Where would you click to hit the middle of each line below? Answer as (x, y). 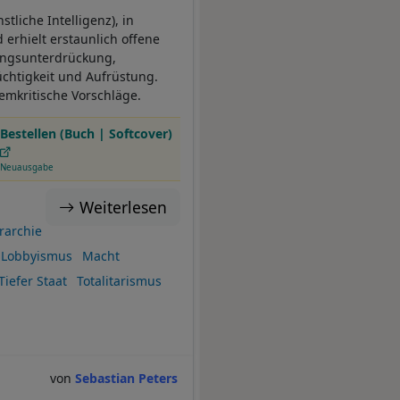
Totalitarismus (119, 281)
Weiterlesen (123, 208)
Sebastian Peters (127, 378)
